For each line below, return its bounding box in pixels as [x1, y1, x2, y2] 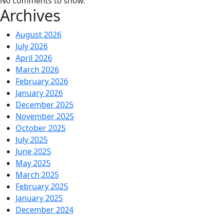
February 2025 [16, 181, 68, 192]
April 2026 [16, 53, 52, 63]
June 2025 [16, 146, 51, 157]
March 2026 [16, 64, 59, 75]
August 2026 [16, 29, 61, 40]
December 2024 [16, 204, 73, 215]
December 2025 [16, 99, 73, 110]
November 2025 [16, 111, 74, 122]
